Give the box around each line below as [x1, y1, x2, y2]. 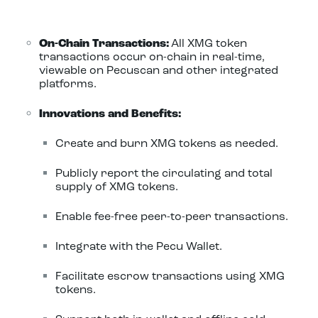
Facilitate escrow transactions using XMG [55, 271, 285, 283]
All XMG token [171, 38, 247, 50]
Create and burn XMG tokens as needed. [55, 138, 278, 150]
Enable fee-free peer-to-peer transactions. [55, 212, 288, 223]
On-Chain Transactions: [39, 38, 171, 50]
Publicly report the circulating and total [55, 168, 273, 180]
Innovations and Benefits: [39, 109, 181, 120]
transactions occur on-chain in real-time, [39, 52, 265, 63]
